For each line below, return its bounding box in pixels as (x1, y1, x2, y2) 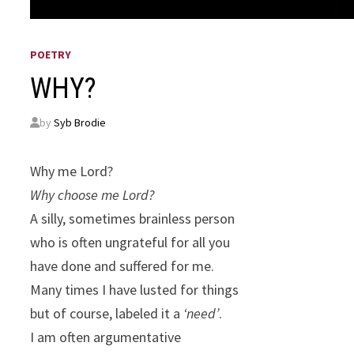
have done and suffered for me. (30, 257, 215, 276)
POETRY (30, 47, 72, 62)
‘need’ (183, 304, 220, 323)
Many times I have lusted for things (30, 281, 239, 299)
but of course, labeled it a (30, 304, 184, 323)
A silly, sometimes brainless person (30, 209, 235, 228)
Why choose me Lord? (30, 186, 155, 205)
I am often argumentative (30, 328, 182, 347)
